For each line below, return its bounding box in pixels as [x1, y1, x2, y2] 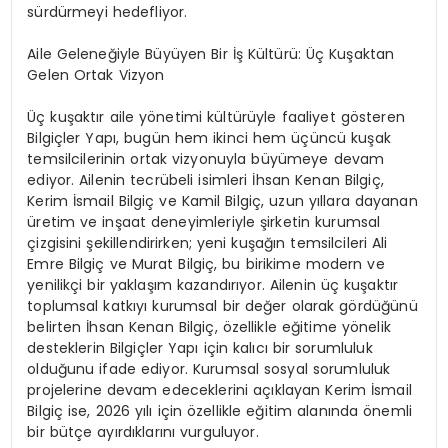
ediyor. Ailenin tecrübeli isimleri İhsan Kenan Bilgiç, [27, 169, 384, 190]
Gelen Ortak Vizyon [27, 64, 165, 85]
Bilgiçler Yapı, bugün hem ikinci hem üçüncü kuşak [27, 127, 391, 148]
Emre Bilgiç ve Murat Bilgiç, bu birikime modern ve [27, 253, 385, 274]
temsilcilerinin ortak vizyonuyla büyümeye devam [27, 148, 385, 169]
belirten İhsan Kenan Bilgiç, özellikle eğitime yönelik [27, 316, 391, 337]
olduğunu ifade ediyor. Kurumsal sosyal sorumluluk [27, 358, 391, 379]
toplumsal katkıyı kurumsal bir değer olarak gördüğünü [27, 295, 418, 316]
